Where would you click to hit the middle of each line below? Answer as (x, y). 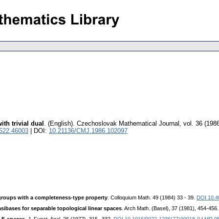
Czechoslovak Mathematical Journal (128, 124)
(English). (61, 124)
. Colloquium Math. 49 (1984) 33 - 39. (152, 198)
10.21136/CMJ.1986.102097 (88, 131)
